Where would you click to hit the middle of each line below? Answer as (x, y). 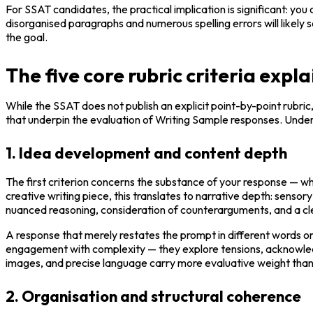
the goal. (27, 37)
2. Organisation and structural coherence (153, 296)
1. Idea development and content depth (146, 153)
